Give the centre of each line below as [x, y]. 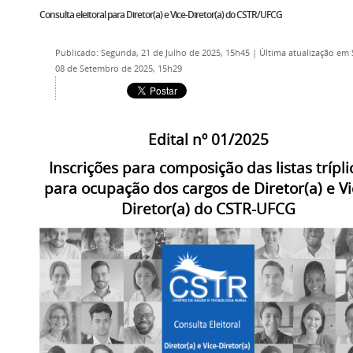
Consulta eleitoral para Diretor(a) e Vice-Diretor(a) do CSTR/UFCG [161, 15]
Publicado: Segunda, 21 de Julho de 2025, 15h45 [154, 53]
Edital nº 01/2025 [208, 139]
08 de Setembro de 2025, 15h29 [119, 69]
